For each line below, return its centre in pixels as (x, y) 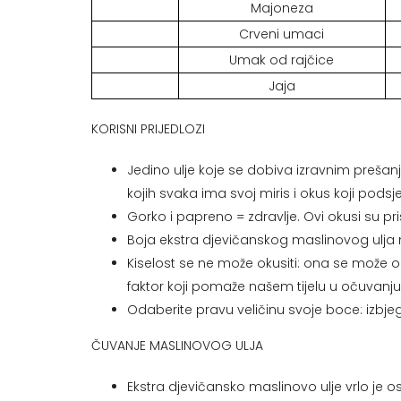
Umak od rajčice (282, 60)
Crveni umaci (282, 34)
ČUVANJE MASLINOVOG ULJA (177, 346)
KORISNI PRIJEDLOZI (148, 129)
